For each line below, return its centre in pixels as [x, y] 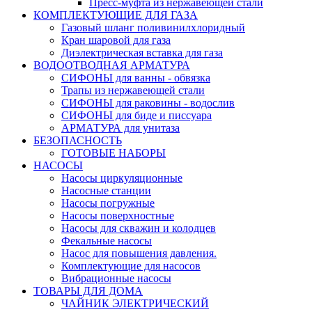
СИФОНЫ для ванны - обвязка [136, 78]
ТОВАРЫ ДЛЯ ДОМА [88, 291]
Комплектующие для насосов [131, 266]
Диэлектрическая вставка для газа [142, 53]
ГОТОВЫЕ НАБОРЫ [114, 153]
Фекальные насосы [107, 241]
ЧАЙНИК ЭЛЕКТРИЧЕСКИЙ [135, 303]
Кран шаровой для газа [116, 40]
